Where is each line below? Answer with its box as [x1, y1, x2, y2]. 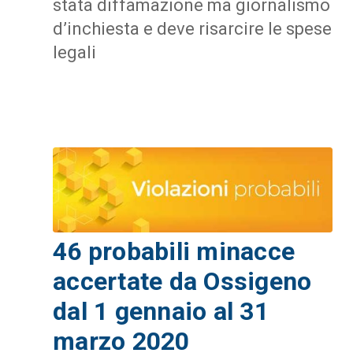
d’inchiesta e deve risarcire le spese [53, 19, 332, 39]
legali [53, 43, 96, 63]
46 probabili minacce [53, 236, 295, 266]
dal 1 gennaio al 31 [53, 295, 269, 326]
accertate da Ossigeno [53, 266, 312, 296]
